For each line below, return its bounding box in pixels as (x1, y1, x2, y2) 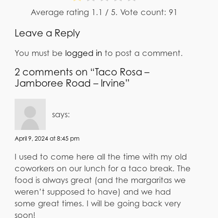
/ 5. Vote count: (103, 7, 169, 17)
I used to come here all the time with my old (15, 152, 187, 162)
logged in (65, 48, 102, 58)
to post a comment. (102, 48, 183, 58)
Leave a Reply (15, 27, 80, 39)
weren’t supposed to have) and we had (15, 187, 171, 197)
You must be (15, 48, 65, 58)
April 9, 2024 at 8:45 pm (15, 134, 79, 142)
